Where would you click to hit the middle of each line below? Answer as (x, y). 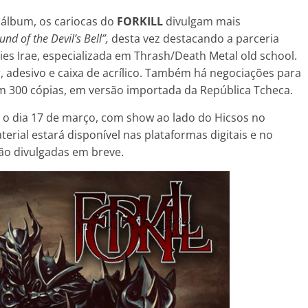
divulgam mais (203, 21)
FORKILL (141, 21)
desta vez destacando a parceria (195, 38)
